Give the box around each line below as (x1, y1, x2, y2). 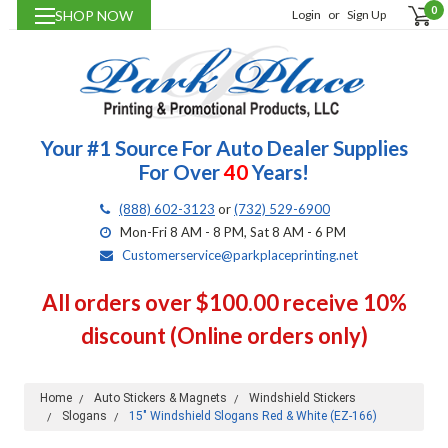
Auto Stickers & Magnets (93, 391, 227, 406)
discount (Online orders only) (80, 322, 368, 350)
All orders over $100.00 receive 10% (41, 289, 407, 317)
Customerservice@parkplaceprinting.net (122, 247, 358, 264)
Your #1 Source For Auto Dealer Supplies (40, 136, 408, 161)
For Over (139, 160, 224, 185)
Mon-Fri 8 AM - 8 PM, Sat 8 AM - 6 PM (120, 224, 346, 241)
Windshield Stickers (248, 391, 356, 406)
